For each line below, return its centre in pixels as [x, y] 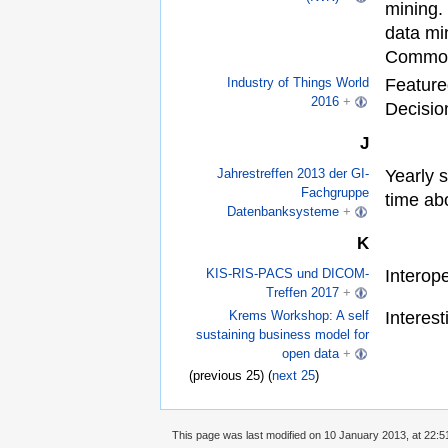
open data [311, 354]
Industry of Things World [298, 83]
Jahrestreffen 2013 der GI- [293, 174]
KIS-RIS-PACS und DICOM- [288, 274]
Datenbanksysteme [283, 212]
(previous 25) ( [230, 376]
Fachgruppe [335, 193]
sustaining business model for [283, 335]
